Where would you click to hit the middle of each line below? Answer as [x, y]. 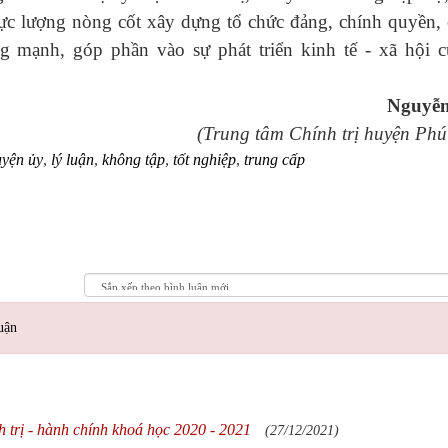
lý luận [72, 159]
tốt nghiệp [204, 159]
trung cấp [274, 159]
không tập [133, 159]
